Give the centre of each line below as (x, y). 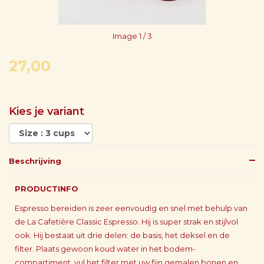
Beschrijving (35, 161)
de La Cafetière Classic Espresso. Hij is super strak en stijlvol (126, 222)
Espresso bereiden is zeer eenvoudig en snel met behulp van (131, 208)
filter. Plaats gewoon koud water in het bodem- (105, 249)
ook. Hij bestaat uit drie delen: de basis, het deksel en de (122, 235)
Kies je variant (47, 111)
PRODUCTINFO (47, 189)
